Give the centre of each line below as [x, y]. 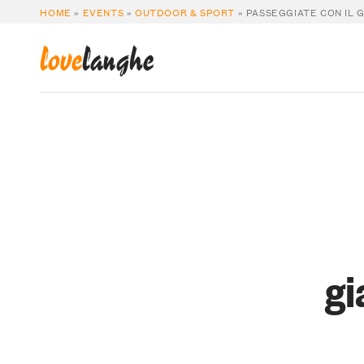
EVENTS [103, 11]
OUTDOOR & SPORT [185, 11]
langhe [118, 61]
